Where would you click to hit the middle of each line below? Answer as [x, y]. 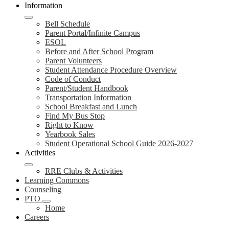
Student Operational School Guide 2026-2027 [119, 143]
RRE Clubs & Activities [84, 171]
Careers [37, 217]
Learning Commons [57, 180]
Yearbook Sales [70, 134]
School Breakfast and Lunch [91, 107]
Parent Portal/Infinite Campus [93, 33]
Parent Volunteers [73, 61]
